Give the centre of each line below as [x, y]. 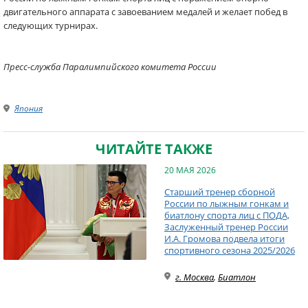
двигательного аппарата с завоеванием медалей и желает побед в [145, 12]
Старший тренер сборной [220, 192]
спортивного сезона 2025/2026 [230, 250]
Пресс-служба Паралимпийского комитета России [110, 67]
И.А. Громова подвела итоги [224, 239]
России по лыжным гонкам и [227, 203]
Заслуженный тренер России [226, 227]
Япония [29, 108]
